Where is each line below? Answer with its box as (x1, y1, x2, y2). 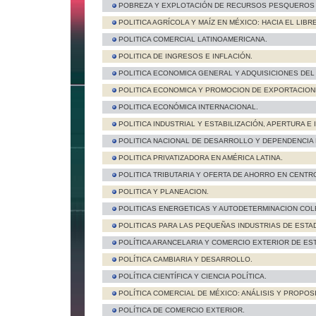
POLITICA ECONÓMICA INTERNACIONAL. (119, 103, 258, 111)
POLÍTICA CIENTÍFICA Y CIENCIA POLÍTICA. (119, 272, 267, 280)
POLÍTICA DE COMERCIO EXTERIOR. (119, 306, 245, 314)
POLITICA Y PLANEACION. (119, 188, 209, 195)
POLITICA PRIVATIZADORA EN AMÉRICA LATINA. (119, 154, 283, 162)
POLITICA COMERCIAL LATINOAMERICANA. (119, 35, 267, 43)
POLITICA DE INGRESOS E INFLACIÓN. (119, 52, 253, 60)
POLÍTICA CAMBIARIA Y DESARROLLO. (119, 255, 253, 263)
